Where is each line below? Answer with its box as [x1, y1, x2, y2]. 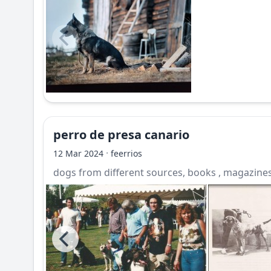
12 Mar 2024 [53, 148, 103, 159]
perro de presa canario [53, 126, 189, 143]
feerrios [111, 148, 142, 159]
